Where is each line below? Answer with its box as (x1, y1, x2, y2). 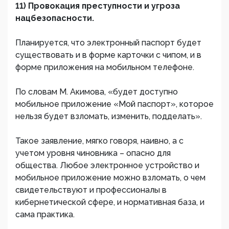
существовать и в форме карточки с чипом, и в (15, 50, 201, 60)
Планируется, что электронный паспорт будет (15, 38, 201, 48)
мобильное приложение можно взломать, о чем (15, 173, 205, 182)
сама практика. (15, 210, 75, 219)
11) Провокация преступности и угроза (15, 1, 180, 11)
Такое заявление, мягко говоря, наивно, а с (15, 136, 184, 146)
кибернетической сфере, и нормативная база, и (15, 197, 204, 207)
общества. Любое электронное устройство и (15, 161, 199, 170)
